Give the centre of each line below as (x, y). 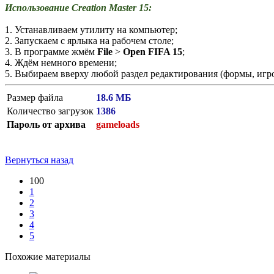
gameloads (118, 124)
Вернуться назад (39, 160)
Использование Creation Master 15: (78, 7)
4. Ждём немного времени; (61, 62)
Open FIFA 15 (153, 51)
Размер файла (35, 97)
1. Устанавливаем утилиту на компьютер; (91, 29)
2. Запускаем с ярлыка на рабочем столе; (89, 40)
